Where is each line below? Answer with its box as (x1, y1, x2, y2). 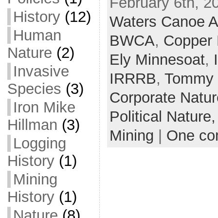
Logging (13, 135, 66, 152)
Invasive (13, 63, 69, 80)
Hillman (7, 116, 57, 133)
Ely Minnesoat (109, 51, 205, 69)
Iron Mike (13, 99, 75, 116)
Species (7, 80, 61, 97)
